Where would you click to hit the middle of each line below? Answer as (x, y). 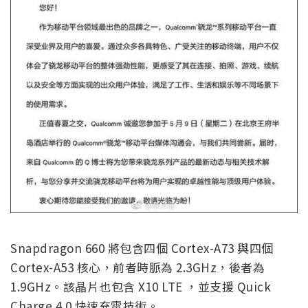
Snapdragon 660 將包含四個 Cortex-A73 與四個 (142, 248)
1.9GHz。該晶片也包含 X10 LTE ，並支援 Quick (141, 287)
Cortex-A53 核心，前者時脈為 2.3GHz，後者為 (137, 267)
